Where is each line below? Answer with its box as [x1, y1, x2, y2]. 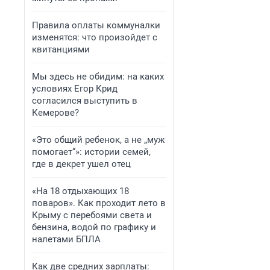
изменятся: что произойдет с [32, 32, 157, 43]
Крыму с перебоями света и [32, 210, 152, 221]
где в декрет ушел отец [32, 159, 131, 169]
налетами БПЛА [32, 234, 101, 245]
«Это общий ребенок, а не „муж [32, 134, 165, 145]
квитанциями [32, 44, 90, 55]
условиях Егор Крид [32, 83, 118, 94]
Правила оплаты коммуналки [32, 20, 160, 31]
